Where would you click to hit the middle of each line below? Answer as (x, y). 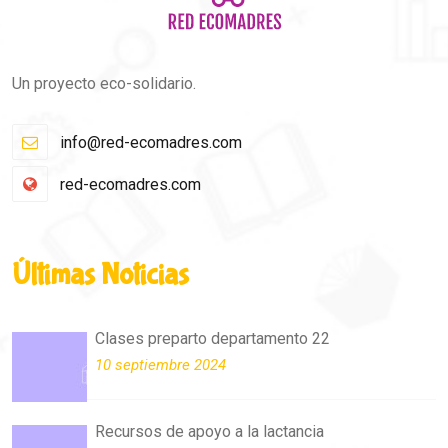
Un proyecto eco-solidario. (104, 84)
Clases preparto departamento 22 (212, 339)
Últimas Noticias (100, 275)
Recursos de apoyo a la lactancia (209, 432)
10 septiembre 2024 (160, 365)
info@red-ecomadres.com (149, 143)
